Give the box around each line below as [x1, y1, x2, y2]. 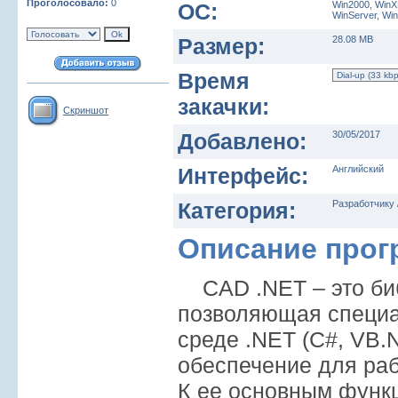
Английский [332, 163, 384, 174]
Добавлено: [178, 128, 306, 154]
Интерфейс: [178, 163, 308, 188]
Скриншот [63, 105, 108, 116]
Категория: [178, 197, 296, 223]
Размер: [178, 33, 265, 59]
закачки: [178, 93, 269, 119]
